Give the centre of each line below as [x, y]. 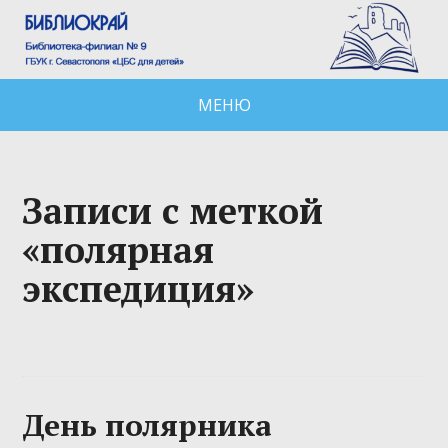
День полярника [147, 424]
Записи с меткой [173, 210]
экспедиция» [138, 288]
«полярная [118, 249]
